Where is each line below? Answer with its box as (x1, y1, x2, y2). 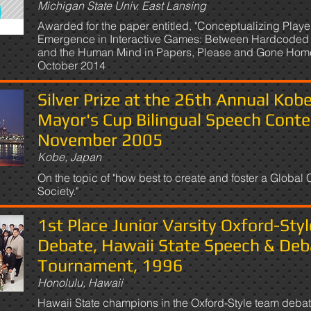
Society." (37, 183, 78, 198)
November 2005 (37, 130, 163, 151)
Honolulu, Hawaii (37, 275, 123, 289)
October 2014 (37, 58, 106, 73)
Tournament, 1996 (37, 255, 183, 276)
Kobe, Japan (37, 150, 101, 165)
